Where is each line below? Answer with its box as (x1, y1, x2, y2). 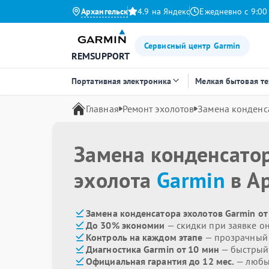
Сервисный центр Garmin (144, 40, 241, 51)
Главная (86, 103, 119, 115)
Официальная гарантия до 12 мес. (86, 255, 235, 267)
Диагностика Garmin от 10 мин (86, 243, 219, 255)
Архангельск (81, 6, 128, 17)
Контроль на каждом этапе (86, 231, 203, 243)
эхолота (74, 166, 157, 194)
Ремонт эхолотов (122, 103, 195, 115)
